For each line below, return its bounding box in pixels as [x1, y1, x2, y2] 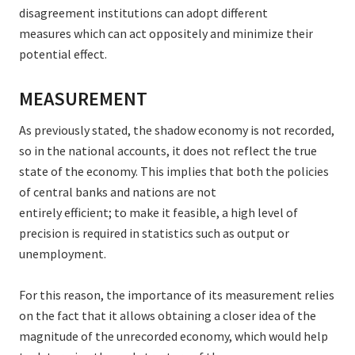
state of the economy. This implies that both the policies [19, 163, 329, 180]
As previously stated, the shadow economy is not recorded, [19, 122, 334, 139]
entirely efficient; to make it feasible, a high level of [19, 204, 298, 221]
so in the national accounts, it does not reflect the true [19, 143, 317, 159]
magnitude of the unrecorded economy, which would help [19, 328, 328, 345]
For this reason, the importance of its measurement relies [19, 287, 334, 303]
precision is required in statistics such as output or [19, 225, 289, 242]
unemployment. [19, 246, 106, 262]
